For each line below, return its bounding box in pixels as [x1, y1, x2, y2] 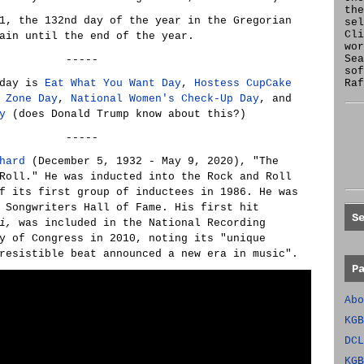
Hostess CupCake [194, 77, 292, 89]
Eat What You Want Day [45, 77, 181, 89]
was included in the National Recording [12, 217, 266, 229]
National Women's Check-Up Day [71, 93, 259, 105]
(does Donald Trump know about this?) [6, 108, 246, 120]
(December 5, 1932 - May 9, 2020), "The [25, 155, 279, 167]
